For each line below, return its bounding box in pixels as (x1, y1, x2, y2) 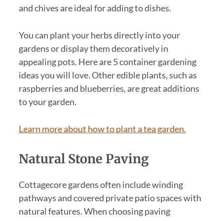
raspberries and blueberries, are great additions (18, 83, 199, 94)
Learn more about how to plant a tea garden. (18, 123, 186, 134)
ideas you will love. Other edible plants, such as (18, 70, 197, 81)
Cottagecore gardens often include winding (18, 179, 183, 190)
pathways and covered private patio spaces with (18, 192, 201, 203)
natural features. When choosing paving (18, 205, 170, 217)
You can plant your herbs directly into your (18, 30, 180, 41)
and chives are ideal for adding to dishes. (18, 2, 171, 14)
